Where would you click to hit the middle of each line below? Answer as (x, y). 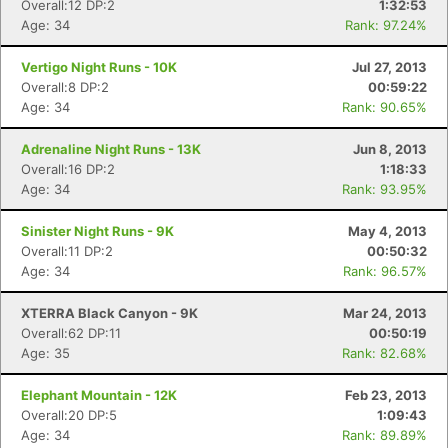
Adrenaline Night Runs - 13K (111, 149)
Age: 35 (45, 353)
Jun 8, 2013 (390, 149)
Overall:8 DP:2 (65, 87)
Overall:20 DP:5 (69, 415)
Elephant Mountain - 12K (99, 395)
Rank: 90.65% (384, 107)
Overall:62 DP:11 (71, 333)
